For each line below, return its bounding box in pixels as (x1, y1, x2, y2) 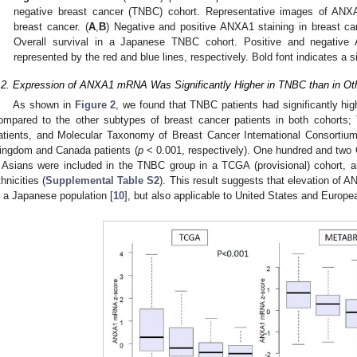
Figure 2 (74, 99, 116, 112)
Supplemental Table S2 (45, 175, 160, 187)
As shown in (13, 99, 75, 112)
